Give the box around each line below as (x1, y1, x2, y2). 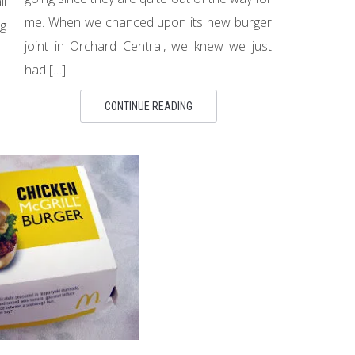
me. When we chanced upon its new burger (25, 13, 272, 31)
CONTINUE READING (104, 99, 193, 113)
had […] (25, 60, 66, 78)
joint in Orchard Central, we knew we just (25, 36, 272, 55)
